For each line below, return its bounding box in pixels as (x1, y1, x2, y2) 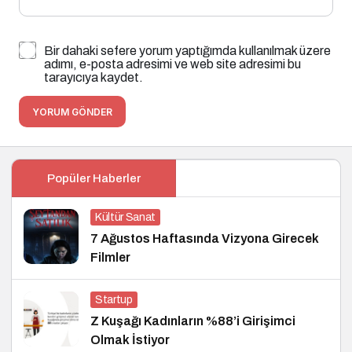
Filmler (90, 250, 130, 264)
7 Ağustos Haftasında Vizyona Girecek (90, 231, 319, 245)
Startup (95, 293, 133, 306)
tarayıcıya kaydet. (44, 70, 143, 84)
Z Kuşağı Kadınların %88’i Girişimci (90, 313, 295, 328)
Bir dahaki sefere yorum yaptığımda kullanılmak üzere (44, 43, 331, 57)
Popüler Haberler (46, 171, 141, 185)
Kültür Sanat (95, 211, 156, 223)
